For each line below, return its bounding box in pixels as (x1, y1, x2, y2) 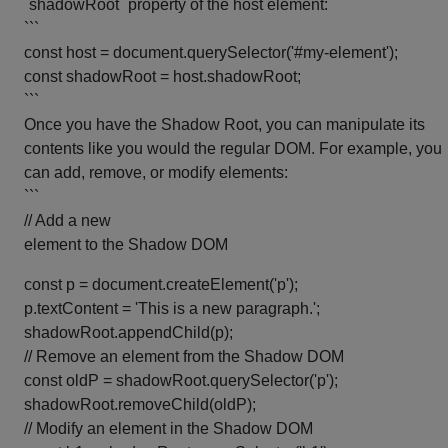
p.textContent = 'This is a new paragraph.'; (24, 300, 320, 317)
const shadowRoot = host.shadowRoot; (24, 68, 301, 85)
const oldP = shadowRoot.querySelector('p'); (24, 372, 338, 389)
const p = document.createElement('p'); (24, 276, 298, 293)
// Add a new (24, 212, 111, 229)
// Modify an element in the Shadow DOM (24, 420, 313, 437)
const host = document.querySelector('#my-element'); (24, 44, 398, 61)
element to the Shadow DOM (24, 236, 228, 253)
